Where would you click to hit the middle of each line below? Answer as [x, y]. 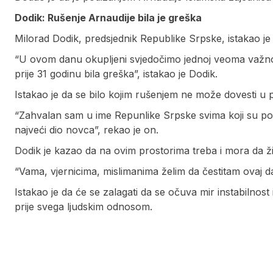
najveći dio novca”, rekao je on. [87, 130]
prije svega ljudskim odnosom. [83, 207]
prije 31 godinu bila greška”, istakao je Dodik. [116, 74]
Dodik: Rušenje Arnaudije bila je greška [108, 18]
